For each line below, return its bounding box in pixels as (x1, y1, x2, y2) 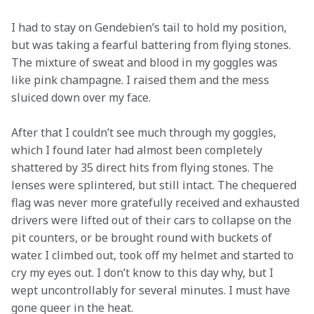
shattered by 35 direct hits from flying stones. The (11, 160, 276, 175)
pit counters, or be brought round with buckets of (11, 230, 275, 245)
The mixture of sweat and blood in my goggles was (11, 55, 280, 70)
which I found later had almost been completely (11, 142, 265, 158)
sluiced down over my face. (11, 90, 151, 105)
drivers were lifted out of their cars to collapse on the (11, 212, 294, 228)
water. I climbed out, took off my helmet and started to (11, 247, 296, 263)
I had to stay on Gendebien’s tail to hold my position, (11, 20, 289, 35)
